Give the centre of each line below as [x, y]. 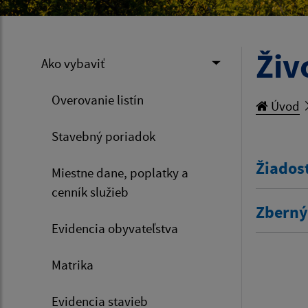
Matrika [73, 264]
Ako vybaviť [73, 63]
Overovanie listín [98, 99]
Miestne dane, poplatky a [120, 172]
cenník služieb [90, 191]
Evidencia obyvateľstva [115, 228]
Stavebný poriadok [103, 136]
